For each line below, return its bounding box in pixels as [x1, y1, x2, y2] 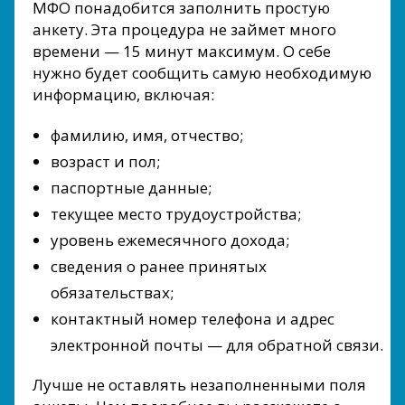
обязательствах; [51, 282, 174, 303]
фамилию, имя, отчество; [51, 125, 243, 146]
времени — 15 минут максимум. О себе [33, 41, 331, 61]
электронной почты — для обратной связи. [51, 334, 383, 355]
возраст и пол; [51, 151, 160, 172]
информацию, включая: [33, 84, 214, 105]
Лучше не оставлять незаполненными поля [33, 374, 366, 395]
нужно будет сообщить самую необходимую [33, 62, 372, 83]
